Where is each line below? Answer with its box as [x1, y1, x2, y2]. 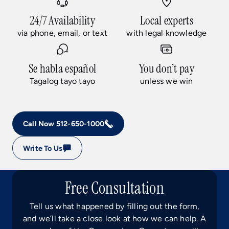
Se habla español [28, 61, 97, 77]
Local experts [140, 13, 193, 29]
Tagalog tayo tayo [29, 76, 96, 86]
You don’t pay [139, 61, 194, 77]
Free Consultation [64, 178, 165, 199]
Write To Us [23, 143, 63, 153]
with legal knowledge [126, 28, 207, 38]
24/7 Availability [29, 13, 95, 29]
